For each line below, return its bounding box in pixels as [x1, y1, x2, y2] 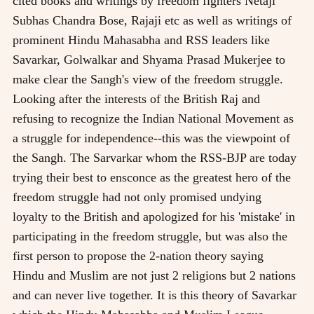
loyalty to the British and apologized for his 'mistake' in [13, 209, 295, 224]
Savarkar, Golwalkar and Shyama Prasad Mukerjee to [13, 52, 285, 67]
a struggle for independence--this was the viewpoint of [13, 130, 290, 145]
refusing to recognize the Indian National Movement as [13, 111, 294, 125]
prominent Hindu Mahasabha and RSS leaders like [13, 32, 270, 47]
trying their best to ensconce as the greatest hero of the [13, 170, 291, 184]
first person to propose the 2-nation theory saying [13, 248, 264, 263]
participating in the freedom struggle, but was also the [13, 228, 287, 243]
